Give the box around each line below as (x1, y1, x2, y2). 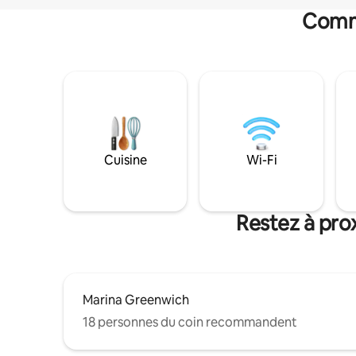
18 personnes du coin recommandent (83, 313, 297, 331)
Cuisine (103, 151, 147, 168)
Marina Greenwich (83, 291, 189, 308)
